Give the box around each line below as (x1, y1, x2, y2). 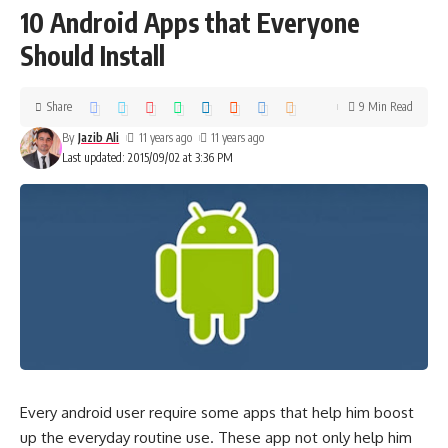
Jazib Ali (78, 130, 120, 146)
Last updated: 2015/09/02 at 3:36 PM (62, 150, 233, 166)
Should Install (20, 39, 165, 73)
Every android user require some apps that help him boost (20, 403, 414, 423)
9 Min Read (359, 99, 413, 115)
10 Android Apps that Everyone (20, 6, 360, 40)
